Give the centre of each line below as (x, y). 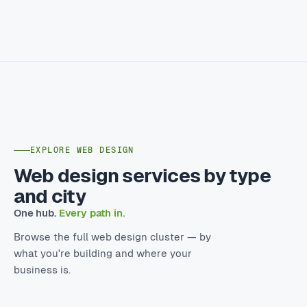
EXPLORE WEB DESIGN (82, 148)
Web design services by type (142, 173)
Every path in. (91, 211)
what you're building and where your (103, 251)
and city (50, 194)
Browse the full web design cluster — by (112, 235)
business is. (42, 268)
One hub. (36, 211)
